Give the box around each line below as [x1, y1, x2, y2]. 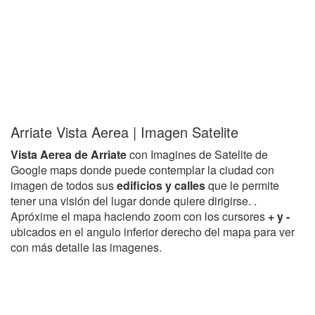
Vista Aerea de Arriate [11, 146, 127, 162]
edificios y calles [117, 177, 208, 193]
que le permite [208, 177, 279, 193]
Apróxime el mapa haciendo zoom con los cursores [11, 208, 268, 224]
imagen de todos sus [11, 177, 117, 193]
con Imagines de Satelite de [127, 146, 268, 162]
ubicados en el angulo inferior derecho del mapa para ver [11, 224, 295, 240]
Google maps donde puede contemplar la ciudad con [11, 162, 274, 178]
